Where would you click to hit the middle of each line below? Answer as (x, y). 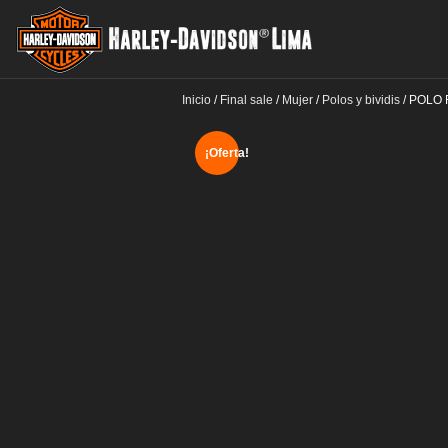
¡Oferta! (227, 153)
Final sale (246, 100)
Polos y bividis (361, 100)
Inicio (196, 100)
